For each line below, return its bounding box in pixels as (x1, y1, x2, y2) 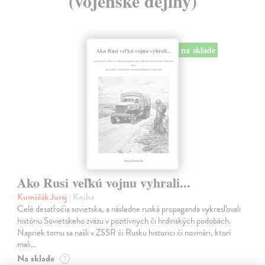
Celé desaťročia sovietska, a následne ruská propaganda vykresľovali (17, 202, 241, 215)
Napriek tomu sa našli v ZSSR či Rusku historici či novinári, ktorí (17, 225, 231, 239)
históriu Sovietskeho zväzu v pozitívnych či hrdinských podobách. (17, 214, 231, 227)
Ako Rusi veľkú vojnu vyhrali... (17, 172, 191, 192)
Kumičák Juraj (17, 190, 70, 203)
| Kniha (69, 190, 95, 203)
